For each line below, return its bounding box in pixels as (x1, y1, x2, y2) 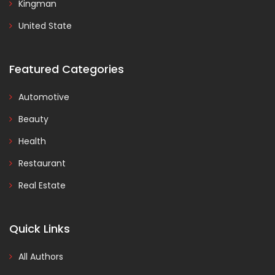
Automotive (18, 90, 69, 103)
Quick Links (9, 220, 70, 236)
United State (18, 19, 72, 32)
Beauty (18, 112, 48, 125)
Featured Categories (9, 61, 124, 77)
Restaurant (18, 157, 66, 169)
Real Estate (18, 179, 66, 192)
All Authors (18, 250, 63, 263)
